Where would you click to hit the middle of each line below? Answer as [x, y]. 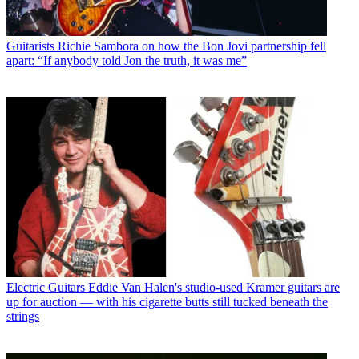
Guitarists [30, 46]
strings [23, 317]
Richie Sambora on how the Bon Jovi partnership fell [192, 46]
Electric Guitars [46, 288]
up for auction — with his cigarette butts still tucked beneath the [167, 302]
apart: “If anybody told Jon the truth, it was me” [127, 61]
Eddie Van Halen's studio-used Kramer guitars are [214, 288]
